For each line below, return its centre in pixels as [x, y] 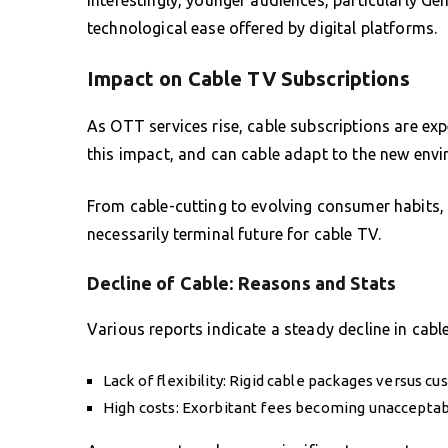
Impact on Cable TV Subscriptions [248, 78]
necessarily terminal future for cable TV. [234, 233]
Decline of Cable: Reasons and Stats [242, 282]
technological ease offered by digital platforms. [262, 27]
